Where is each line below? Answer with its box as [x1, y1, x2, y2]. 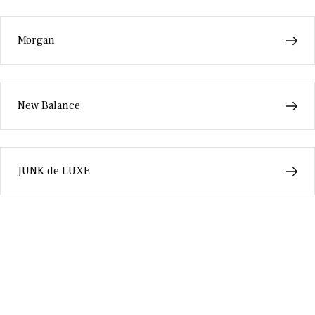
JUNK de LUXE [18, 164, 90, 178]
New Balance [18, 98, 80, 112]
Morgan [18, 33, 55, 47]
